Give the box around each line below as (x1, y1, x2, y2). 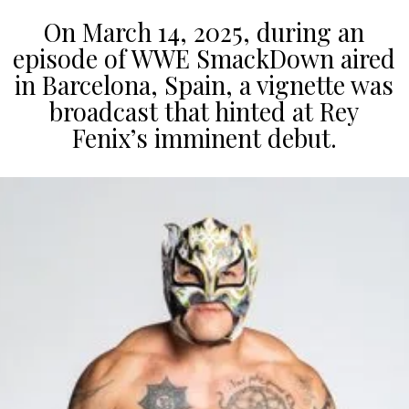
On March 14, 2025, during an (44, 16, 365, 49)
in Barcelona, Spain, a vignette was (15, 68, 394, 102)
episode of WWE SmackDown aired (13, 42, 396, 76)
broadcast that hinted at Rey (49, 95, 360, 129)
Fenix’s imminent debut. (71, 121, 337, 155)
